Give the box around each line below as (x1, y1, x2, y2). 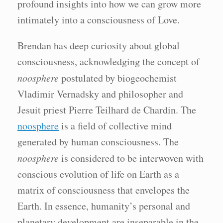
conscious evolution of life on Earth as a (17, 167, 179, 181)
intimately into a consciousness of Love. (17, 13, 180, 26)
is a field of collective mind (59, 119, 172, 132)
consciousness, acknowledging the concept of (17, 55, 200, 68)
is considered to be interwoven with (59, 151, 204, 165)
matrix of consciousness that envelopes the (17, 183, 190, 197)
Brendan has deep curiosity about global (17, 39, 180, 52)
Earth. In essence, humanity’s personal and (17, 199, 190, 213)
